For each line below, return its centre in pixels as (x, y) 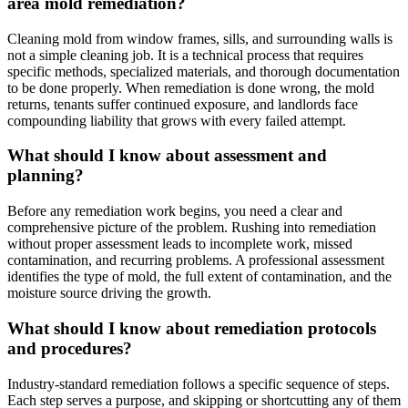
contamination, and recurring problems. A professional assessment (196, 260)
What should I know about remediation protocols (192, 328)
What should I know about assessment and (167, 156)
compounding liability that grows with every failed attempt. (177, 120)
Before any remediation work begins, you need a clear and (175, 211)
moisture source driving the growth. (109, 293)
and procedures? (70, 348)
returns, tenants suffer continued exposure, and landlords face (183, 104)
